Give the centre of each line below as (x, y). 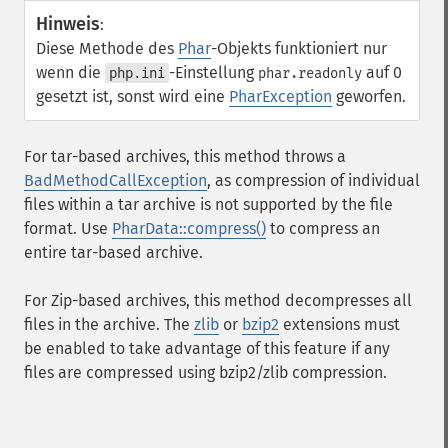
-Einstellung (213, 72)
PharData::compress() (189, 228)
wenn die (70, 72)
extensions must (339, 324)
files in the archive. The (109, 324)
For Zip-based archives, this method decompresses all (218, 300)
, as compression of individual (313, 180)
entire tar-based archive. (113, 252)
